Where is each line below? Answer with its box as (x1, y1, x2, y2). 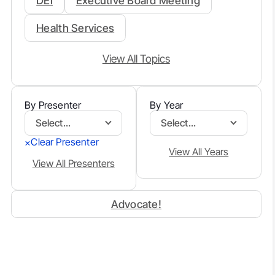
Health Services (36, 21, 115, 35)
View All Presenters (32, 157, 115, 170)
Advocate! (110, 198, 161, 211)
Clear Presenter (31, 136, 99, 149)
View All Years (169, 145, 229, 158)
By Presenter (25, 98, 82, 111)
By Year (150, 98, 184, 111)
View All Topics (102, 52, 170, 66)
